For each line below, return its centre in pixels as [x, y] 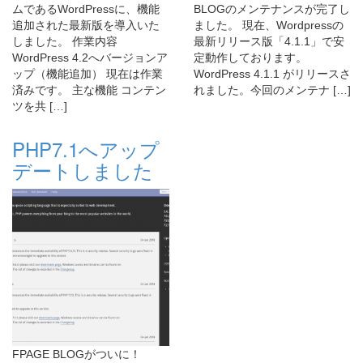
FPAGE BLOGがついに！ [77, 354]
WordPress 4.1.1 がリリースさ [272, 74]
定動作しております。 [250, 58]
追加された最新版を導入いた [86, 26]
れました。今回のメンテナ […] [272, 90]
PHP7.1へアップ [86, 149]
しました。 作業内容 [65, 42]
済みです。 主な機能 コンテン [89, 90]
